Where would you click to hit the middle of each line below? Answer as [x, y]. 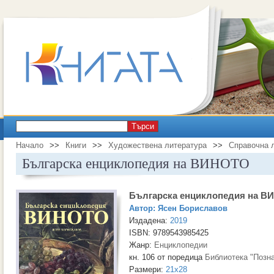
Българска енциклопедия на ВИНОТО [136, 164]
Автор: [143, 208]
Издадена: [150, 220]
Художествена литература [157, 145]
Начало [30, 145]
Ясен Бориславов [193, 208]
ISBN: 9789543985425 [169, 233]
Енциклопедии [181, 245]
